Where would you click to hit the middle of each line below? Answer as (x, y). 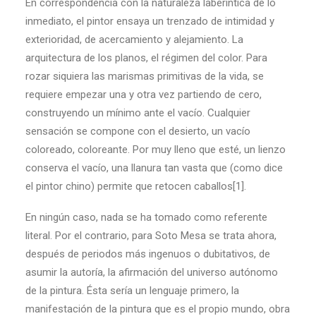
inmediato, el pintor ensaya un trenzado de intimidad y (150, 21)
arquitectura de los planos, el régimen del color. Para (146, 58)
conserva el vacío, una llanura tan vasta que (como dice (154, 168)
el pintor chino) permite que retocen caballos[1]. (136, 186)
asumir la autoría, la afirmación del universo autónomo (152, 272)
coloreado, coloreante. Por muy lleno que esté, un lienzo (156, 150)
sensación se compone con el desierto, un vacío (138, 131)
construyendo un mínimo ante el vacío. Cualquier (138, 113)
